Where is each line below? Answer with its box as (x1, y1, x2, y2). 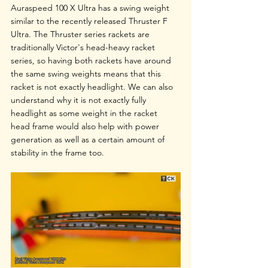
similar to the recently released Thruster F (11, 15, 170, 26)
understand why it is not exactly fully (11, 94, 148, 105)
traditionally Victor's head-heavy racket (11, 41, 157, 53)
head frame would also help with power (11, 120, 162, 132)
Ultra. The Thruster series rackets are (11, 28, 152, 39)
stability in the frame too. (11, 147, 104, 158)
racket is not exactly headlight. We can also (11, 81, 175, 92)
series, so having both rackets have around (11, 54, 173, 66)
